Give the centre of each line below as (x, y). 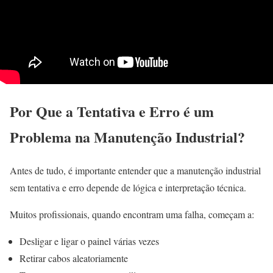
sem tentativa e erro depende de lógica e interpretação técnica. (128, 187)
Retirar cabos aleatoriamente (74, 258)
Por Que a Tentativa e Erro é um (112, 111)
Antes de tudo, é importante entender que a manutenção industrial (135, 170)
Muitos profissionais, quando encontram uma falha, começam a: (132, 214)
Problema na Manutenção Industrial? (127, 137)
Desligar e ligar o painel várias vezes (89, 241)
